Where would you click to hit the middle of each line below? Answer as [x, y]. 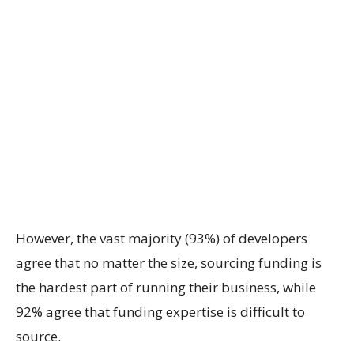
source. [38, 337]
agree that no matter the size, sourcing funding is [169, 263]
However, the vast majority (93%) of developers [162, 239]
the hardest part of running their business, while [166, 288]
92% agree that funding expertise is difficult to [160, 312]
